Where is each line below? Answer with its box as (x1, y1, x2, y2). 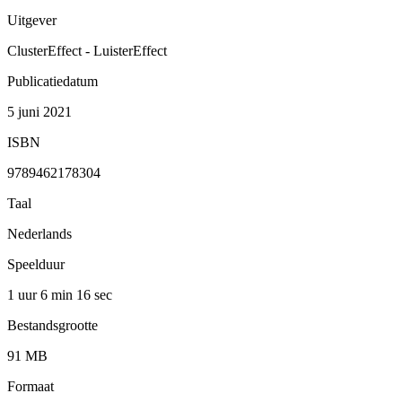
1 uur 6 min (7, 286, 76, 302)
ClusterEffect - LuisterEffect (7, 42, 167, 58)
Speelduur (7, 256, 65, 272)
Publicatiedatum (7, 73, 98, 89)
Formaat (7, 378, 54, 394)
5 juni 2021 (7, 103, 72, 119)
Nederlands (7, 225, 72, 241)
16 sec (76, 286, 112, 302)
